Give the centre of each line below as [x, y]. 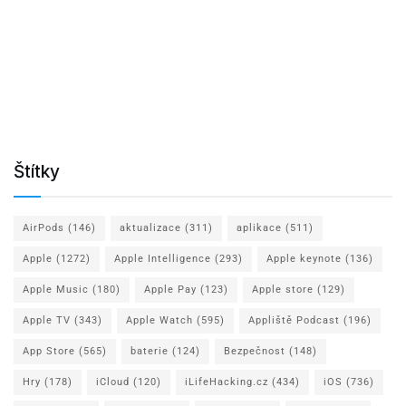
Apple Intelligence [163, 258]
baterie [150, 351]
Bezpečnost [255, 351]
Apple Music [56, 289]
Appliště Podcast [294, 320]
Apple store [283, 289]
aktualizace [150, 227]
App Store [49, 351]
